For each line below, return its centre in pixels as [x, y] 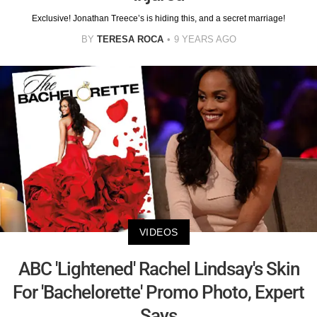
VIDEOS [158, 232]
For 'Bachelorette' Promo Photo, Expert [158, 292]
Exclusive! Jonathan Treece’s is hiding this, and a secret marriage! [158, 19]
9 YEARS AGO [205, 40]
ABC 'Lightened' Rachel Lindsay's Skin [158, 269]
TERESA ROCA [130, 40]
